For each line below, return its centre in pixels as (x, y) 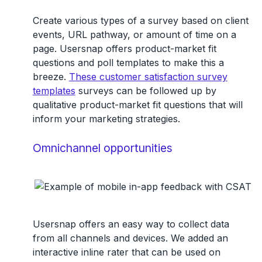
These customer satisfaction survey (148, 76)
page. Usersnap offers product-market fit (124, 48)
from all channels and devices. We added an (130, 238)
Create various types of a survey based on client (140, 20)
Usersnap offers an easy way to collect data (131, 224)
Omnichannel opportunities (102, 148)
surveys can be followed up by (146, 90)
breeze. (51, 76)
